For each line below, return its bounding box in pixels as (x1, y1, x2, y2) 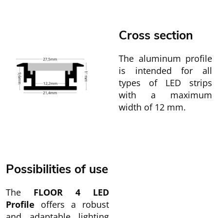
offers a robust (35, 199, 109, 210)
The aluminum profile (119, 53, 212, 64)
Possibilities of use (6, 161, 108, 178)
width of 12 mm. (119, 101, 186, 113)
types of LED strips (119, 77, 212, 89)
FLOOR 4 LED (34, 186, 109, 198)
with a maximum (119, 89, 212, 101)
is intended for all (119, 65, 212, 76)
